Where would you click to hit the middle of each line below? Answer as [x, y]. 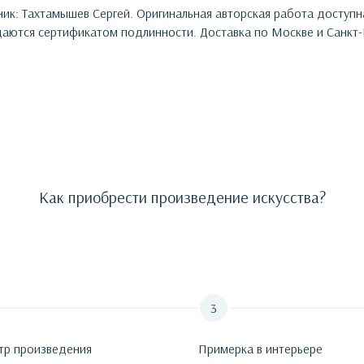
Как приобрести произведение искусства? [182, 197]
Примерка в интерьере [260, 349]
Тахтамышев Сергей [76, 13]
